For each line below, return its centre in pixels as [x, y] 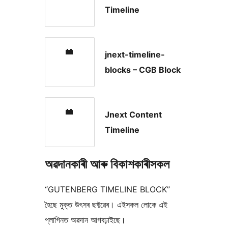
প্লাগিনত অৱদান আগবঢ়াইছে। [85, 220]
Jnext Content [133, 115]
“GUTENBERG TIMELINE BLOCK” [107, 190]
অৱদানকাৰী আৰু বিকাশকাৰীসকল [107, 164]
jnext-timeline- [135, 55]
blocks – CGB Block [143, 70]
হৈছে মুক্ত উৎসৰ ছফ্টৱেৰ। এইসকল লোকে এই [106, 205]
